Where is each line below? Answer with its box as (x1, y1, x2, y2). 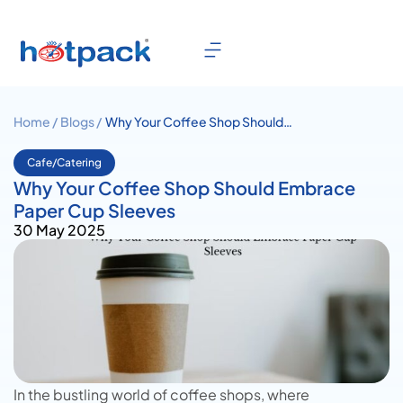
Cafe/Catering (27, 156, 102, 169)
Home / (13, 113, 58, 130)
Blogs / (60, 113, 102, 130)
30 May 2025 (13, 220, 105, 239)
